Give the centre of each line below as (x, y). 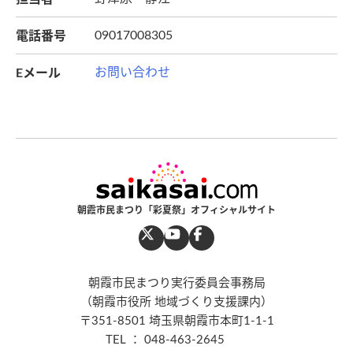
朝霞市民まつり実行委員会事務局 (176, 284)
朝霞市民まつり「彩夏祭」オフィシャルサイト (176, 210)
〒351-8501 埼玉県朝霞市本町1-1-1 (176, 321)
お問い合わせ (132, 73)
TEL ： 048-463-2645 (176, 340)
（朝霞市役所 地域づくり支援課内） (176, 303)
